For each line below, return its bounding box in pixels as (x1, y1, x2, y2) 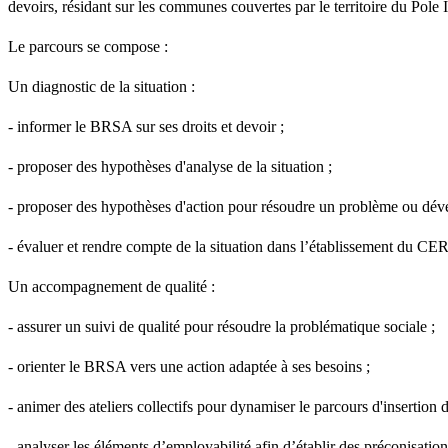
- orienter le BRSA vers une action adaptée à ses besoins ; (8, 357, 370, 375)
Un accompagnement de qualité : (8, 277, 215, 295)
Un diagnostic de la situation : (8, 77, 195, 95)
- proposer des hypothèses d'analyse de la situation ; (8, 157, 332, 175)
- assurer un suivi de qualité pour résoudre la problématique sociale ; (8, 317, 435, 335)
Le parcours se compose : (8, 37, 168, 55)
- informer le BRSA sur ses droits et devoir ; (8, 117, 284, 135)
